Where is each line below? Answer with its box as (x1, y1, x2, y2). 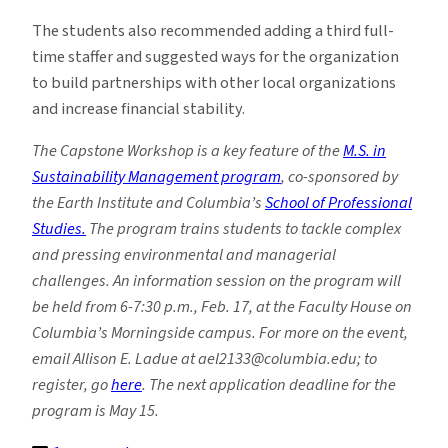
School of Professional (265, 190, 412, 215)
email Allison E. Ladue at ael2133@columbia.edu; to (32, 346, 377, 371)
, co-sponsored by (281, 164, 398, 189)
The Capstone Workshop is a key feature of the (32, 138, 343, 163)
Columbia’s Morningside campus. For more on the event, (32, 320, 408, 345)
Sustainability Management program (32, 164, 281, 189)
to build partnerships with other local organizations (32, 70, 396, 95)
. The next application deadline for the (142, 372, 396, 397)
